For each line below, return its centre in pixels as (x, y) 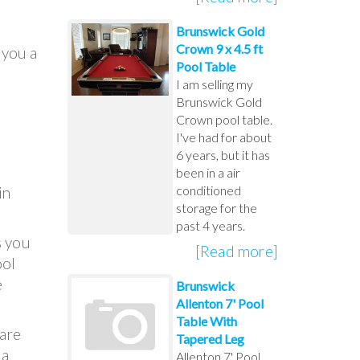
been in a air (208, 172)
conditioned (208, 190)
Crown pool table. (224, 119)
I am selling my (214, 84)
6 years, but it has (223, 154)
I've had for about (223, 137)
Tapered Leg (210, 338)
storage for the (216, 207)
